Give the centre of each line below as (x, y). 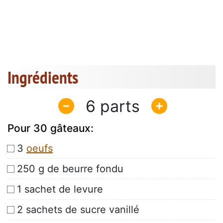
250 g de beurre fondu (70, 169)
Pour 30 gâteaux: (51, 128)
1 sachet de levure (60, 189)
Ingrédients (43, 77)
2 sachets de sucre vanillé (78, 210)
